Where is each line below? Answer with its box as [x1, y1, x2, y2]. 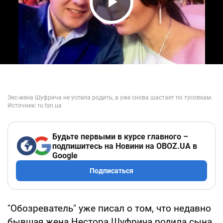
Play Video [93, 10, 186, 31]
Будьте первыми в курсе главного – [52, 131, 188, 141]
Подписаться [90, 166, 133, 175]
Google [52, 150, 78, 160]
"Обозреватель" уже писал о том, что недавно [7, 202, 211, 214]
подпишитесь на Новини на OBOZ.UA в [52, 141, 197, 151]
